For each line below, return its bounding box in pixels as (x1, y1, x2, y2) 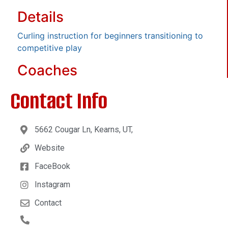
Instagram (34, 179, 70, 189)
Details (17, 8, 64, 25)
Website (34, 142, 65, 153)
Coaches (17, 61, 77, 79)
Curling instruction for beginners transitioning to (17, 30, 203, 41)
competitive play (17, 42, 82, 53)
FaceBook (34, 161, 70, 171)
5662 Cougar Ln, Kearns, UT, (34, 124, 133, 134)
